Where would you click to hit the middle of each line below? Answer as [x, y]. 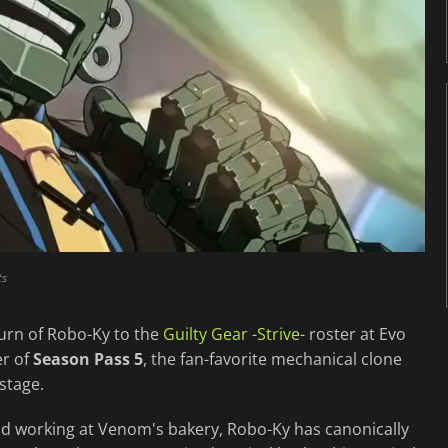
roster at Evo [355, 333]
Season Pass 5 [88, 358]
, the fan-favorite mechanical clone [272, 358]
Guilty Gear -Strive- [234, 333]
